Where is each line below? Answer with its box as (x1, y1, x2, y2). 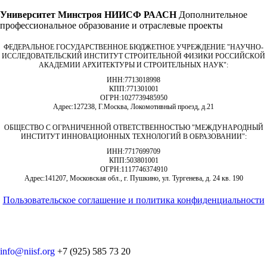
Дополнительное (179, 10, 247, 20)
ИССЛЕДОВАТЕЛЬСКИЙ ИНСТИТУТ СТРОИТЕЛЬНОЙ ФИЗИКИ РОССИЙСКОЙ (2, 52, 265, 60)
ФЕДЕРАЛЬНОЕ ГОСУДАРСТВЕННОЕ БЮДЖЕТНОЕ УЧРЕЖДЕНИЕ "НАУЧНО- (4, 43, 263, 51)
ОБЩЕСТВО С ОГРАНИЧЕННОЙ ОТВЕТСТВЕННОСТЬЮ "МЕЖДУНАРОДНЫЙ (4, 123, 263, 132)
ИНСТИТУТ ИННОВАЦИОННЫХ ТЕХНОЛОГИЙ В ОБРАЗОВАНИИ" (20, 132, 245, 141)
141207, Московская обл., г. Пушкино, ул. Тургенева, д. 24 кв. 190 (44, 174, 243, 182)
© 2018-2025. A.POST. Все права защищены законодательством (4, 215, 263, 225)
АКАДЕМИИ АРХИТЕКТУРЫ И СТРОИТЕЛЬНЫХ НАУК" (39, 61, 226, 69)
